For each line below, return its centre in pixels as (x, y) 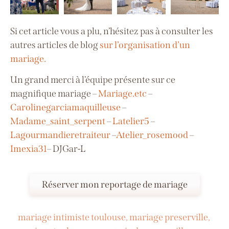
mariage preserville (169, 217)
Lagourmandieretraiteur (60, 135)
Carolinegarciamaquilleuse (65, 108)
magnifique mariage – (54, 94)
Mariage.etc (122, 94)
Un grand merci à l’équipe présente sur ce (93, 80)
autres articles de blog (54, 45)
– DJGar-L (66, 149)
